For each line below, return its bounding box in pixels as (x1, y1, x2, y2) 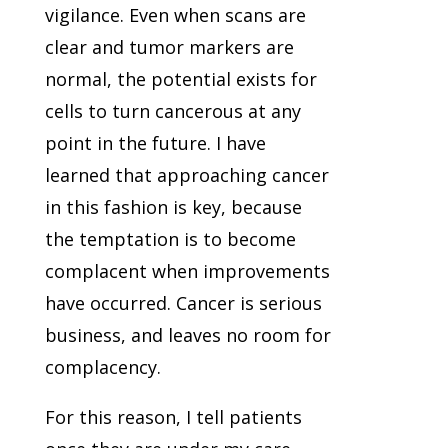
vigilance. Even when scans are (44, 3, 306, 28)
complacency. (44, 355, 161, 380)
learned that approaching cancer (44, 163, 329, 188)
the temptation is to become (44, 227, 296, 252)
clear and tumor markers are (44, 35, 294, 60)
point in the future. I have (44, 131, 266, 156)
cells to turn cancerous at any (44, 99, 301, 124)
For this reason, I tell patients (44, 405, 302, 430)
